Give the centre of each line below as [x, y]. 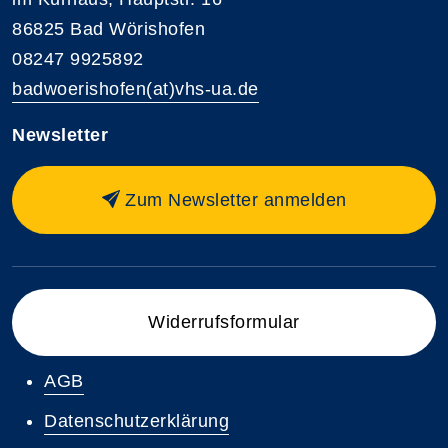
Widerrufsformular [224, 321]
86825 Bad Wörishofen [108, 28]
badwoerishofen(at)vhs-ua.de [135, 88]
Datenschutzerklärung [136, 420]
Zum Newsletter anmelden [236, 199]
